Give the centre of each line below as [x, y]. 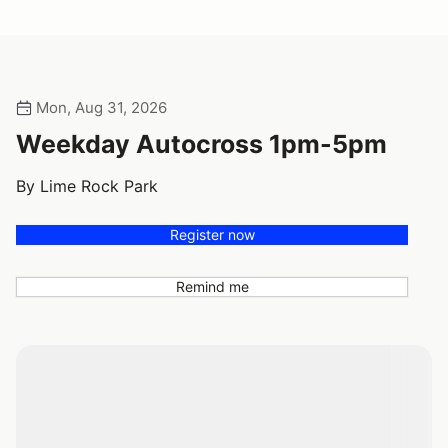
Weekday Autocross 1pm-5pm [201, 143]
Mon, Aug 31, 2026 [99, 107]
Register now [212, 234]
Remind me [212, 286]
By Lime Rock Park [87, 185]
